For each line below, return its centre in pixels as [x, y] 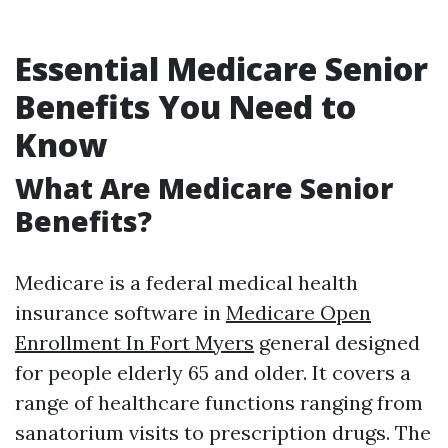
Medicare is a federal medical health [186, 282]
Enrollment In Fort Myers [134, 342]
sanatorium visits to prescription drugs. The [223, 432]
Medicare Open [298, 312]
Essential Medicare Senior [221, 68]
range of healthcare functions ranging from [219, 402]
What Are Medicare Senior [204, 188]
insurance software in [120, 312]
